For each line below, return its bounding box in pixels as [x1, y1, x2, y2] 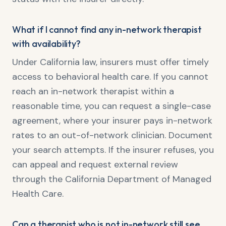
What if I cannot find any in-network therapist [12, 24, 202, 35]
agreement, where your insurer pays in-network [12, 115, 212, 127]
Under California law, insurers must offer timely [12, 56, 209, 68]
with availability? [12, 38, 81, 49]
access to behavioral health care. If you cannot [12, 71, 208, 83]
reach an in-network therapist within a [12, 85, 174, 97]
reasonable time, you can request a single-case [12, 100, 211, 112]
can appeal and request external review [12, 158, 178, 171]
